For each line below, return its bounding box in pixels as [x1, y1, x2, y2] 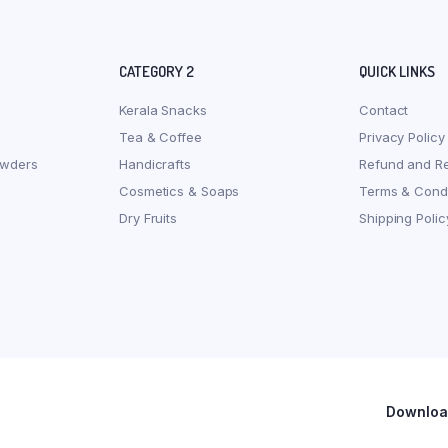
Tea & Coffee [119, 128, 202, 145]
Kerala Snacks [119, 101, 207, 118]
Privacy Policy [359, 128, 445, 145]
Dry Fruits [119, 209, 177, 226]
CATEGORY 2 [119, 61, 194, 81]
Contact [359, 101, 409, 118]
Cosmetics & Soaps [119, 182, 240, 199]
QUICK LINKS [359, 61, 435, 81]
